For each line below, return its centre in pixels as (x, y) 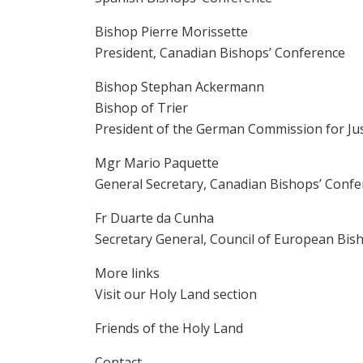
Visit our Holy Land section (176, 294)
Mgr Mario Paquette (157, 163)
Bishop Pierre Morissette (171, 32)
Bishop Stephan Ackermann (179, 87)
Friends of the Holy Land (169, 328)
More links (127, 273)
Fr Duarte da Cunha (154, 218)
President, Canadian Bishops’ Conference (220, 53)
